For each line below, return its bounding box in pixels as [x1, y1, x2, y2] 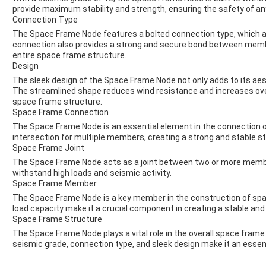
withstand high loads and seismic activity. [12, 168, 172, 178]
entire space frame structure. [12, 50, 126, 61]
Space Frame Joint [12, 143, 84, 153]
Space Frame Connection [12, 107, 109, 118]
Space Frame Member [12, 179, 97, 189]
